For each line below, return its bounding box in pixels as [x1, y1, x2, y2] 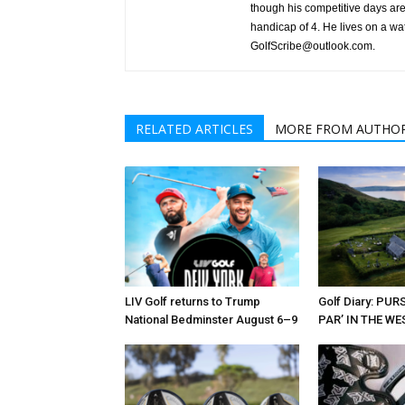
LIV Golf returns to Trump [125, 294, 260, 308]
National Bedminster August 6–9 [125, 312, 297, 326]
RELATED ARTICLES [136, 120, 253, 137]
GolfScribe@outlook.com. [250, 40, 375, 52]
